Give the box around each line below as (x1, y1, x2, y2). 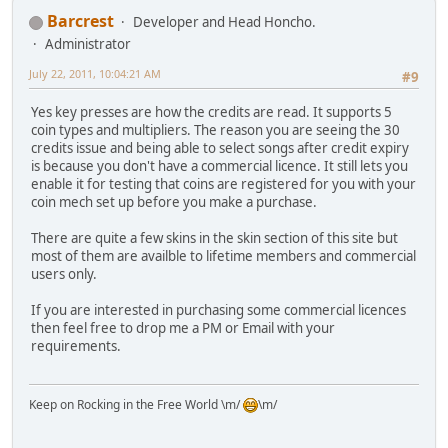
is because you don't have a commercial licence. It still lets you (31, 156, 408, 175)
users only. (31, 264, 97, 283)
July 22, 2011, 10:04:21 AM (29, 66, 161, 82)
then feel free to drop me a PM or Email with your (31, 318, 335, 337)
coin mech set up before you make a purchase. (31, 192, 317, 211)
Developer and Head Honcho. (133, 13, 316, 32)
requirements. (31, 336, 121, 355)
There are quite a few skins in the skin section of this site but (31, 228, 398, 247)
